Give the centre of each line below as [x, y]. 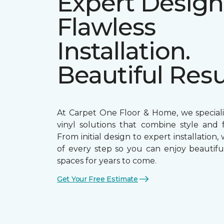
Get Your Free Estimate [97, 179]
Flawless [106, 27]
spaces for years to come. [107, 161]
